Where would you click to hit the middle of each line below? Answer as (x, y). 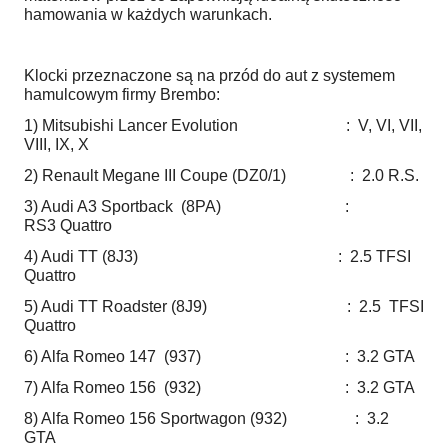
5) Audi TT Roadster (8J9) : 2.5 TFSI (224, 307)
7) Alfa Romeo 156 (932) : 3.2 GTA (219, 388)
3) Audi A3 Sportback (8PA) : (188, 207)
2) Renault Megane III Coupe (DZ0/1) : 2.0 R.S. (221, 176)
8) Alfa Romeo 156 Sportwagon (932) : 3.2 (206, 419)
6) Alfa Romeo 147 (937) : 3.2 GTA (219, 357)
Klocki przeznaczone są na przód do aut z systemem (209, 76)
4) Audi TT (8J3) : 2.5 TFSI (217, 257)
